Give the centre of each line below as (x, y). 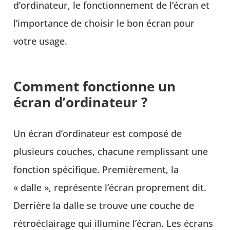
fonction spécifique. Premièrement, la (96, 169)
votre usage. (41, 41)
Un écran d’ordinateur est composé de (98, 133)
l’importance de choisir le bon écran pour (104, 23)
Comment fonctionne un (95, 86)
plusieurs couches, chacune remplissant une (111, 151)
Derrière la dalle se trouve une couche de (104, 205)
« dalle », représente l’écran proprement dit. (110, 187)
